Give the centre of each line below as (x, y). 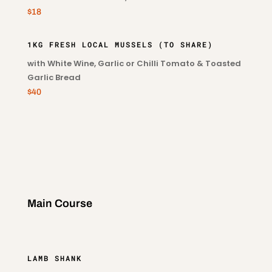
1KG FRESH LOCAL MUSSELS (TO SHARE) (120, 44)
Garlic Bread (54, 77)
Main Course (59, 203)
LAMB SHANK (54, 258)
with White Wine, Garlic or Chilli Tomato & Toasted (134, 63)
